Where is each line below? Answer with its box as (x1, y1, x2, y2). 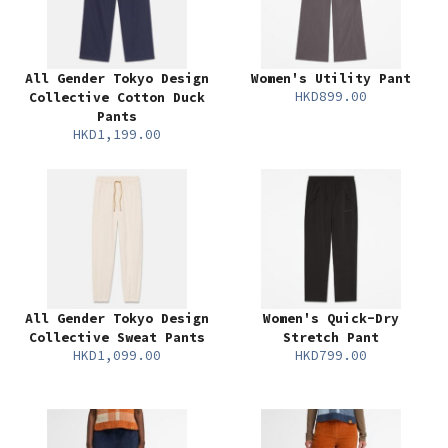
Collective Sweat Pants (29, 329, 205, 346)
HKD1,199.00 (73, 126, 161, 143)
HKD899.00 (295, 88, 367, 105)
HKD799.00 (295, 347, 367, 364)
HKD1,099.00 (73, 347, 161, 364)
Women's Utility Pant (251, 70, 411, 87)
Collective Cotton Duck (29, 89, 205, 106)
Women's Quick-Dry (263, 310, 399, 327)
